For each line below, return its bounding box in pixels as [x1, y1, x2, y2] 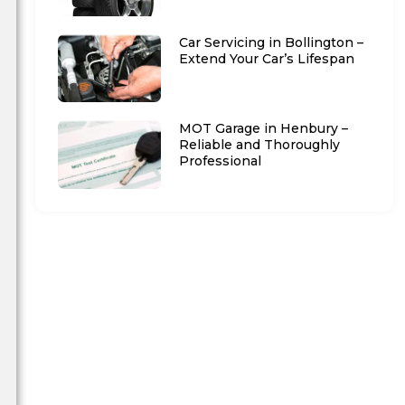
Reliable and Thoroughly [179, 137, 341, 154]
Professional [179, 153, 262, 170]
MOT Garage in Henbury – [179, 120, 349, 137]
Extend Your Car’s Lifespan [179, 51, 355, 68]
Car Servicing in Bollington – [179, 34, 364, 52]
